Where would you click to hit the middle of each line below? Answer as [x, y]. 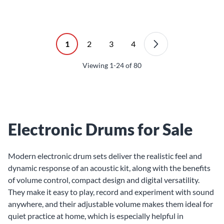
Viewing [96, 65]
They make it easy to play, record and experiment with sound [111, 192]
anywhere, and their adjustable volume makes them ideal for [110, 204]
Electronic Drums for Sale [100, 129]
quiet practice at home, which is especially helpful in [96, 216]
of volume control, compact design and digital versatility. [104, 180]
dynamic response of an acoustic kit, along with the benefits [109, 168]
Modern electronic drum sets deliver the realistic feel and [105, 156]
